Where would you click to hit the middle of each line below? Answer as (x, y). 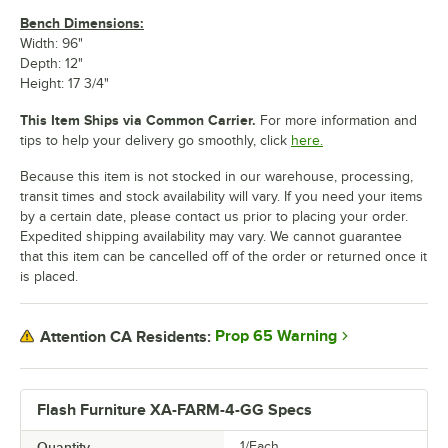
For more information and (336, 121)
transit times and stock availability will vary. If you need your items (221, 197)
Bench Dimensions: (82, 23)
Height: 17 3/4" (64, 84)
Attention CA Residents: (125, 336)
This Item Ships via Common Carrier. (138, 120)
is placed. (49, 277)
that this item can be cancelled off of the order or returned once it (223, 257)
